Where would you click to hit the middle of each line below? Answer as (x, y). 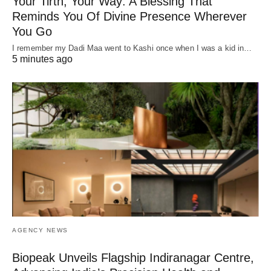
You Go (32, 31)
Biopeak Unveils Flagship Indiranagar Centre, (133, 257)
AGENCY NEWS (40, 230)
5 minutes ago (42, 59)
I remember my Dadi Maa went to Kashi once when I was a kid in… (132, 48)
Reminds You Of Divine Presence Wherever (129, 16)
